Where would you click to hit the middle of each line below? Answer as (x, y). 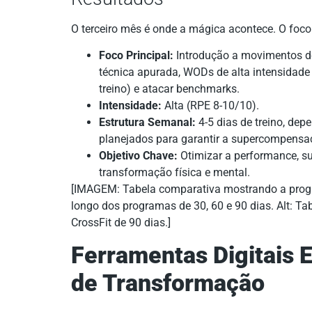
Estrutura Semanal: (147, 123)
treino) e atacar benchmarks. (169, 89)
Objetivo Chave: (138, 156)
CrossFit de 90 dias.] (121, 223)
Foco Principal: (136, 56)
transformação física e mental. (174, 173)
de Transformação (168, 283)
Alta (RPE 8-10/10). (210, 106)
